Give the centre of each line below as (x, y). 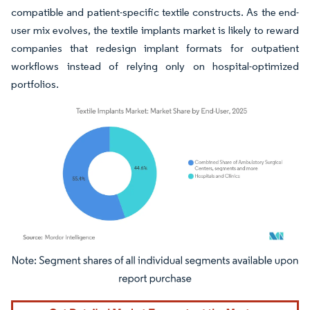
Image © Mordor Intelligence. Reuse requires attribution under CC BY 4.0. (147, 263)
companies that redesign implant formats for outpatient (155, 48)
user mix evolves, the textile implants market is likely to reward (155, 30)
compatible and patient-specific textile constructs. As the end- (155, 12)
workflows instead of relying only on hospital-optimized (155, 66)
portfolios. (35, 84)
